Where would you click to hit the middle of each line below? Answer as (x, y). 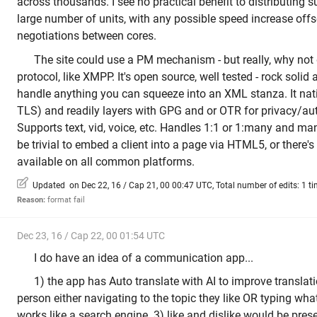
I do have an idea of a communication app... (144, 258)
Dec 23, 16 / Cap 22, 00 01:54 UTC (91, 236)
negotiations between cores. (87, 36)
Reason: (31, 200)
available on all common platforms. (106, 161)
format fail (65, 200)
